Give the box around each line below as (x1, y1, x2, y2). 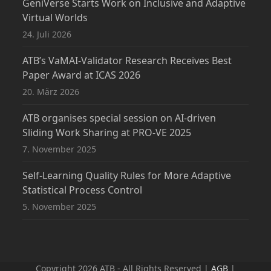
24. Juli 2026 (22, 28, 72, 41)
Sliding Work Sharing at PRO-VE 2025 (22, 126, 192, 140)
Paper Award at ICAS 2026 (22, 68, 141, 82)
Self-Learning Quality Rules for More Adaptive (22, 169, 232, 183)
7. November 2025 (22, 143, 97, 155)
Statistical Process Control (22, 183, 143, 197)
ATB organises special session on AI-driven (22, 111, 217, 125)
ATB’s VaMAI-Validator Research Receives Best (22, 54, 232, 68)
